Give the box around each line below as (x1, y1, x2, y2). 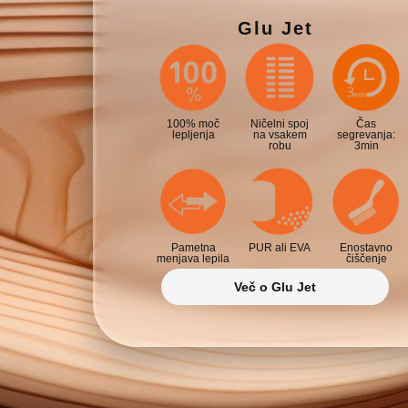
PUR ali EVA (249, 240, 311, 254)
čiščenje (345, 251, 387, 265)
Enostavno (340, 240, 393, 254)
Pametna (170, 240, 216, 254)
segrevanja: (337, 127, 395, 141)
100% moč (167, 117, 219, 130)
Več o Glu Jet (234, 279, 316, 294)
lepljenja (171, 127, 215, 141)
